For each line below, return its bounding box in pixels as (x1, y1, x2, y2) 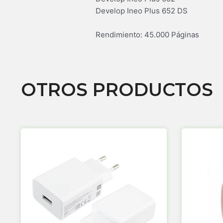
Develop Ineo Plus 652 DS (96, 5, 188, 15)
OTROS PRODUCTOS (21, 78, 213, 101)
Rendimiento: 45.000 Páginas (96, 29, 199, 39)
